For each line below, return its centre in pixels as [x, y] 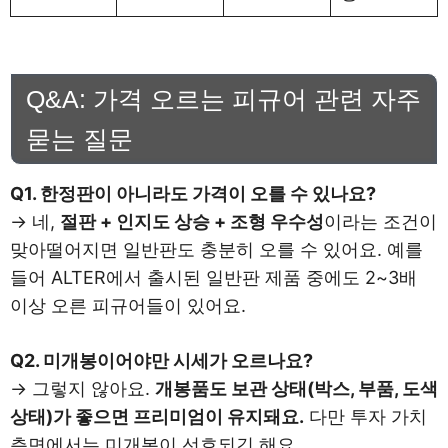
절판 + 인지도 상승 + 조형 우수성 [192, 222]
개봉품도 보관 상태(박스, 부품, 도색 [296, 389]
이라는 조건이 [380, 222]
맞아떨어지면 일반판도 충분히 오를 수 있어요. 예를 [216, 250]
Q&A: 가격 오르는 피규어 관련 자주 [223, 99]
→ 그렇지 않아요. [82, 389]
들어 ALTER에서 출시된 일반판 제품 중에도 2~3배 [213, 278]
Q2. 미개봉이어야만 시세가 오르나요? [161, 361]
